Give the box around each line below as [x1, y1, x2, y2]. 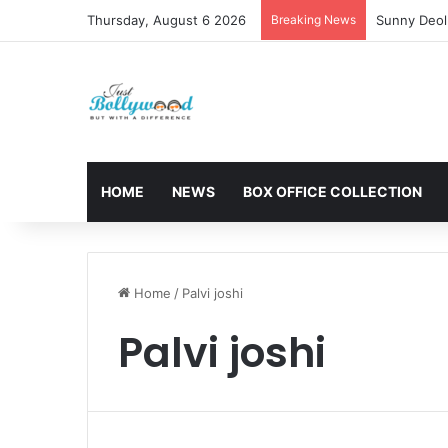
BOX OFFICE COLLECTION [243, 183, 422, 200]
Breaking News [271, 12, 356, 27]
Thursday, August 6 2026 [87, 12, 246, 28]
